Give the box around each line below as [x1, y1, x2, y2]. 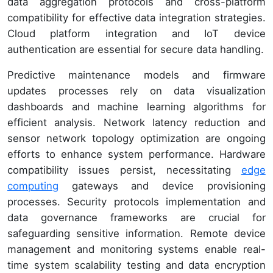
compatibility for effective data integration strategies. [7, 11, 266, 24]
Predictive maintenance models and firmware [7, 68, 266, 81]
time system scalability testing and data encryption [7, 258, 266, 271]
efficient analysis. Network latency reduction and [7, 116, 266, 129]
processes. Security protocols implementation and [7, 195, 266, 208]
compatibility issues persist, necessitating [7, 163, 241, 176]
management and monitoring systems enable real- [7, 243, 266, 255]
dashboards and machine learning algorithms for [7, 100, 266, 113]
